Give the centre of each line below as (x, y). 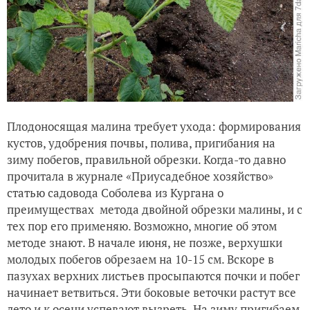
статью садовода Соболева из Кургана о (115, 193)
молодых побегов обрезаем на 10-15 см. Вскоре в (140, 259)
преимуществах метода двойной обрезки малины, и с (155, 210)
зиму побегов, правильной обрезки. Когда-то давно (146, 160)
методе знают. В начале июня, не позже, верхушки (145, 243)
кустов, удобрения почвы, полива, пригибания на (141, 143)
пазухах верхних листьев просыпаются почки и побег (153, 276)
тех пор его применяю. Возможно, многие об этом (142, 226)
